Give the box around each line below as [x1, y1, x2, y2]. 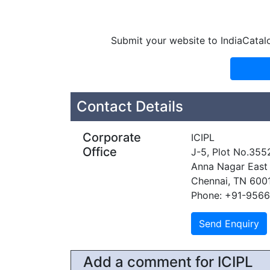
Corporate [83, 130, 141, 145]
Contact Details [77, 98, 183, 115]
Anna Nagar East [191, 160, 268, 172]
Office [83, 145, 117, 159]
